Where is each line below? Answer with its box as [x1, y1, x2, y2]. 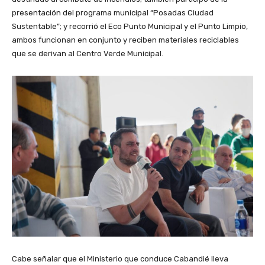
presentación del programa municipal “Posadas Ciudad [12, 8, 214, 17]
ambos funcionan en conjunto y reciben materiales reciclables [12, 35, 239, 44]
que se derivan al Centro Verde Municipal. [12, 49, 163, 58]
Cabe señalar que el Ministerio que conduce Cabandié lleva [12, 254, 228, 263]
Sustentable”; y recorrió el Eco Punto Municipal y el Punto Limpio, [12, 21, 248, 31]
